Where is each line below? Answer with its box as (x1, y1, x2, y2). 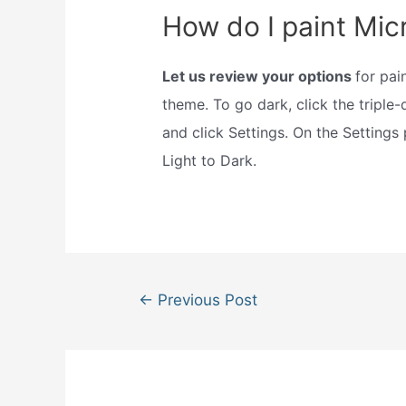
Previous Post (152, 289, 257, 309)
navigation (112, 313, 185, 332)
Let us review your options (161, 67, 355, 86)
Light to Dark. (161, 151, 256, 170)
